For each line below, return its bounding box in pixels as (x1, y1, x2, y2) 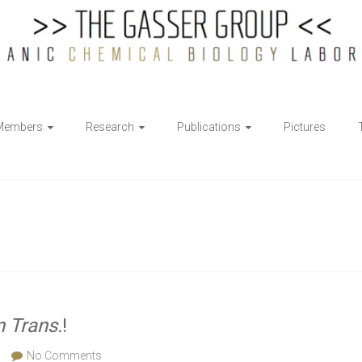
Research (86, 120, 134, 134)
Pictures (284, 120, 326, 134)
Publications (177, 120, 241, 134)
